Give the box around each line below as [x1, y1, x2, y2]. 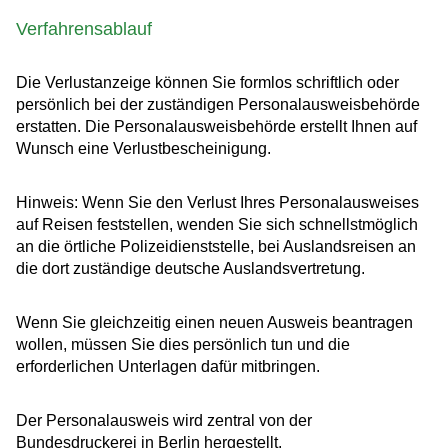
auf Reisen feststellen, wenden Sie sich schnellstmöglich [16, 216, 418, 234]
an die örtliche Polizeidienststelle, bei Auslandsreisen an [16, 238, 416, 256]
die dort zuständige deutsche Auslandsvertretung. [16, 260, 365, 278]
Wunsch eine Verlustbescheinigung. [16, 140, 271, 158]
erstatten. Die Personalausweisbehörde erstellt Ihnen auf [16, 118, 417, 136]
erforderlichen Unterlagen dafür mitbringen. [16, 358, 320, 376]
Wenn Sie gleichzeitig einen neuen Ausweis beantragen [16, 314, 413, 332]
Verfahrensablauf [16, 19, 152, 40]
